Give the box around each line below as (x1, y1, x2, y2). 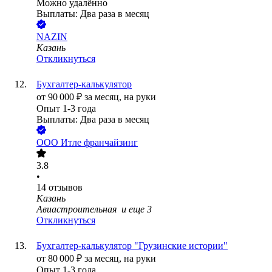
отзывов (49, 182, 83, 193)
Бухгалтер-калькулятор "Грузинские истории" (36, 240, 228, 251)
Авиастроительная (36, 204, 119, 215)
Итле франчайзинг (61, 137, 138, 148)
